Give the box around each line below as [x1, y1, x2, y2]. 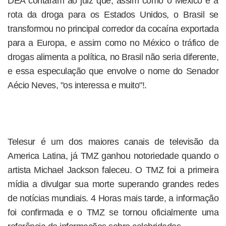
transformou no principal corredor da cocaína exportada [8, 24, 218, 34]
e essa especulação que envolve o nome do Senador [8, 66, 218, 76]
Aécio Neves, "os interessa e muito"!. [8, 80, 147, 90]
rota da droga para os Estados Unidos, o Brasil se [8, 10, 218, 20]
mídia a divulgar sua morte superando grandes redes [8, 179, 218, 189]
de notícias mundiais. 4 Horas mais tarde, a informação [8, 193, 218, 203]
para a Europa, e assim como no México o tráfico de [8, 38, 218, 48]
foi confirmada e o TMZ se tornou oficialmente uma [8, 207, 218, 217]
